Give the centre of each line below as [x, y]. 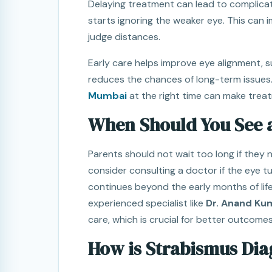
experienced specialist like [147, 203]
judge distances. [124, 37]
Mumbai [107, 96]
